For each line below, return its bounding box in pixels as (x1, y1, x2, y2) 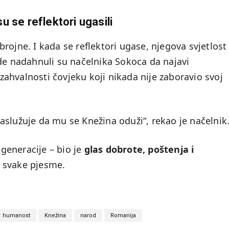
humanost (3, 212, 30, 219)
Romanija (110, 212, 136, 219)
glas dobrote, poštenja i (84, 143, 194, 156)
